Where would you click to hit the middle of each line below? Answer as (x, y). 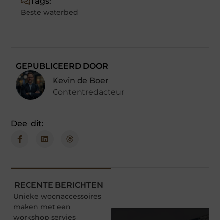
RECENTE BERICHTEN (58, 185)
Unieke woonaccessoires (57, 196)
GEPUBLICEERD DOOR (62, 66)
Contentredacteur (89, 92)
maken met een (42, 206)
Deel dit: (27, 123)
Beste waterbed (50, 12)
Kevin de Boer (81, 80)
